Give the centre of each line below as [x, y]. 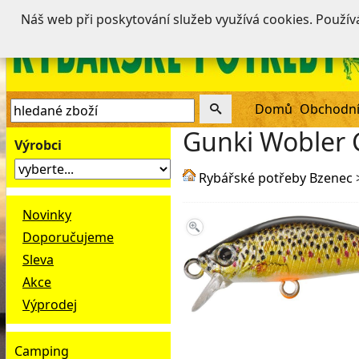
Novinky [47, 215]
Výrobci [38, 145]
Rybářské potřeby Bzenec [276, 178]
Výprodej [50, 305]
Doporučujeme [68, 237]
